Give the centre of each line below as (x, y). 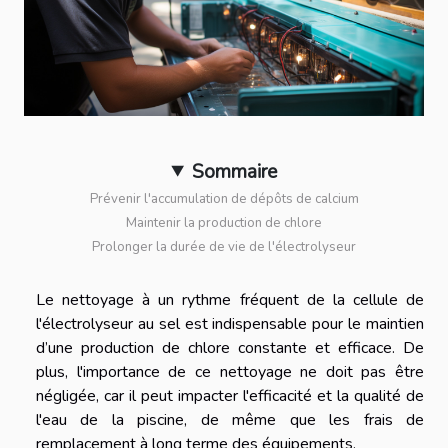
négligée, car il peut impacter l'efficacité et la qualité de (230, 395)
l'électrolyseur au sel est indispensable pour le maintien (230, 323)
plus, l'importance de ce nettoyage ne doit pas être (230, 371)
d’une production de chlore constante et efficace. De (230, 347)
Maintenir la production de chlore (224, 222)
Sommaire (234, 171)
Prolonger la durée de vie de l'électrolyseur (224, 246)
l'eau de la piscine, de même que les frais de (230, 419)
